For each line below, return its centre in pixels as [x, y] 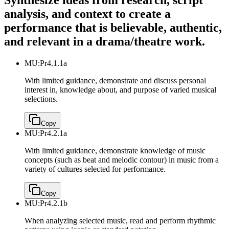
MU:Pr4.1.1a [46, 63]
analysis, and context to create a [87, 14]
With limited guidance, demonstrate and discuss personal [115, 81]
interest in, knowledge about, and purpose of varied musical [120, 90]
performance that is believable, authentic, [113, 28]
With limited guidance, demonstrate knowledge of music [115, 151]
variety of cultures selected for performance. [95, 169]
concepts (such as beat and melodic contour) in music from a [122, 160]
